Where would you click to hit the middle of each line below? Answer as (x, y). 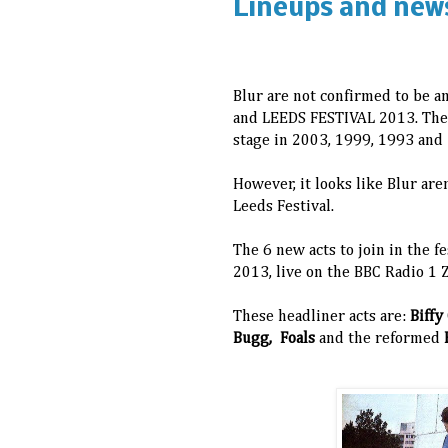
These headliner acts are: (321, 317)
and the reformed (379, 339)
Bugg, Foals (276, 339)
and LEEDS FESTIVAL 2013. (327, 119)
